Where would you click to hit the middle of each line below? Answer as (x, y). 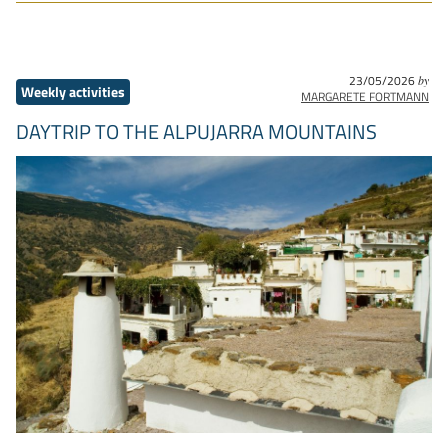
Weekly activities (73, 91)
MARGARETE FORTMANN (365, 96)
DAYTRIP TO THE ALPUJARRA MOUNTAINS (196, 131)
